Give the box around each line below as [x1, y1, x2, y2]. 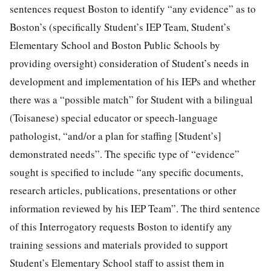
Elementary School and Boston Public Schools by [10, 38, 220, 52]
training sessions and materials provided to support [10, 237, 228, 252]
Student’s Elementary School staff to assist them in [10, 255, 224, 270]
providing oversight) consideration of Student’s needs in [10, 56, 249, 70]
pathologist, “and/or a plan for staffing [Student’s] [10, 128, 221, 143]
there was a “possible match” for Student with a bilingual [10, 92, 253, 106]
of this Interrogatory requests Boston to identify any [10, 219, 232, 233]
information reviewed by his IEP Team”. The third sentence [10, 201, 260, 215]
